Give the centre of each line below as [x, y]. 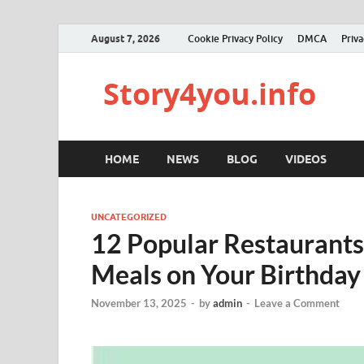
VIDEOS [306, 159]
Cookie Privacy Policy [235, 38]
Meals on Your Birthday [226, 274]
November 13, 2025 [139, 303]
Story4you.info [210, 94]
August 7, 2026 [126, 38]
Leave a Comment [297, 303]
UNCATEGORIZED [129, 217]
